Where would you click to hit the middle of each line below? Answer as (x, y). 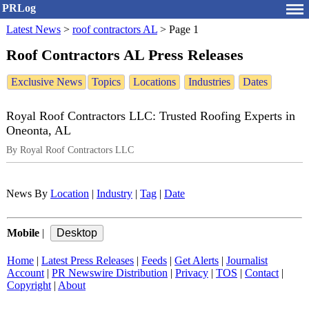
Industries (209, 82)
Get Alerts (197, 261)
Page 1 (184, 29)
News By (28, 194)
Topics (106, 82)
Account (26, 273)
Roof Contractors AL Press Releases (125, 54)
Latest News (33, 29)
